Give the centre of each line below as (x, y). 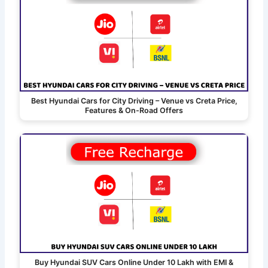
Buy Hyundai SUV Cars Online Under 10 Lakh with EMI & (134, 262)
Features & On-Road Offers (134, 111)
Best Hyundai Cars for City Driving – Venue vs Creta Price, (134, 101)
